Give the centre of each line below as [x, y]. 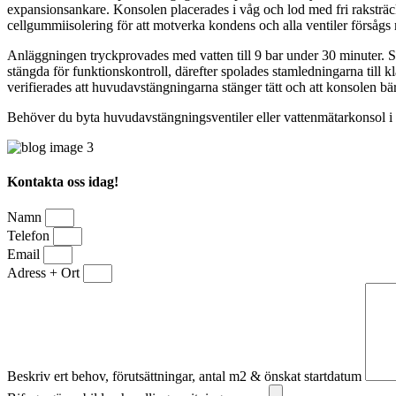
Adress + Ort [45, 273]
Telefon [30, 236]
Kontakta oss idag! [63, 182]
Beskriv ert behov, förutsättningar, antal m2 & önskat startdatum [186, 377]
